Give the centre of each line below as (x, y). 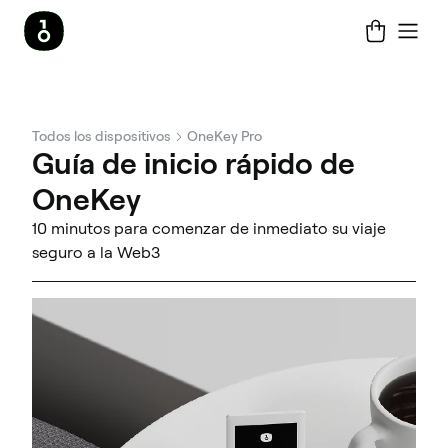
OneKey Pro (224, 136)
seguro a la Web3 (96, 252)
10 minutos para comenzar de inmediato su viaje (209, 228)
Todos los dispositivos (101, 136)
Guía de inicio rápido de (193, 163)
